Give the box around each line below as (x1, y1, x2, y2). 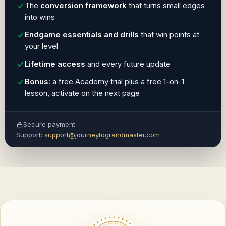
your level (25, 42, 58, 51)
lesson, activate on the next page (25, 89, 140, 98)
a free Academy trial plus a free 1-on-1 (50, 77, 184, 86)
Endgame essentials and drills (25, 30, 139, 39)
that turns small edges (127, 1, 205, 10)
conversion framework (40, 1, 127, 10)
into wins (25, 13, 55, 22)
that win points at (139, 30, 199, 39)
